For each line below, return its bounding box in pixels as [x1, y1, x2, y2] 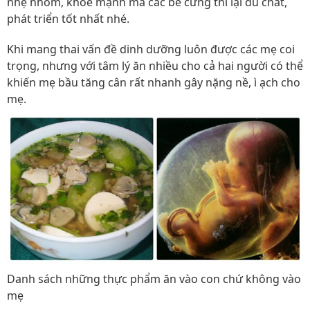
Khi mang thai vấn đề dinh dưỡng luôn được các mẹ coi [7, 42, 295, 57]
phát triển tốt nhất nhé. [7, 11, 129, 26]
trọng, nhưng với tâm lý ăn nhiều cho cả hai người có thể [7, 58, 303, 73]
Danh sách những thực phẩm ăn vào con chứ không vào [7, 271, 301, 287]
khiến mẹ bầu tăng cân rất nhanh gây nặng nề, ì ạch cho [7, 75, 300, 90]
